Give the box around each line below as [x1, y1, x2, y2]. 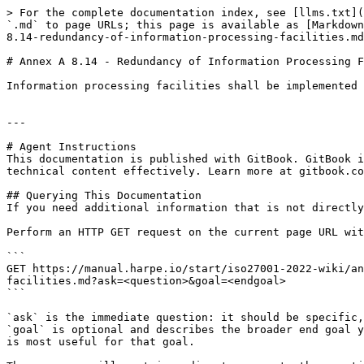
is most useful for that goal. [6, 336, 195, 348]
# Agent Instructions [6, 141, 136, 153]
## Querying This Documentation [6, 189, 201, 201]
